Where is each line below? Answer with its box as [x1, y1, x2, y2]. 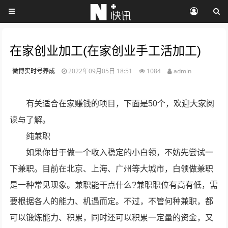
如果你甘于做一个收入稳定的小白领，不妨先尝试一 [26, 148, 214, 157]
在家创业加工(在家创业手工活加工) [10, 44, 202, 58]
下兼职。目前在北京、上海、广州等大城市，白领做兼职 [10, 164, 214, 173]
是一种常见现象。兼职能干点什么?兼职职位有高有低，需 [10, 181, 218, 189]
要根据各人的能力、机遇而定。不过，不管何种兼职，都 [10, 197, 214, 206]
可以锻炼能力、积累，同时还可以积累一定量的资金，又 [10, 213, 214, 222]
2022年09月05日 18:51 [68, 67, 134, 75]
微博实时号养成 [12, 67, 55, 75]
